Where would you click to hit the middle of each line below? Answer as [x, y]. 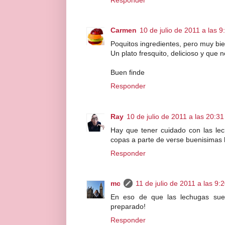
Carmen [124, 30]
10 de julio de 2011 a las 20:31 [175, 116]
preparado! [128, 207]
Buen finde [128, 73]
